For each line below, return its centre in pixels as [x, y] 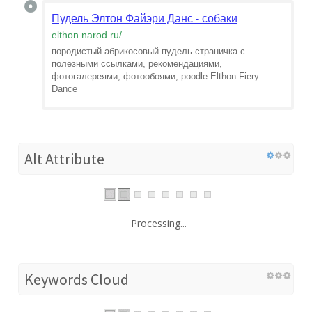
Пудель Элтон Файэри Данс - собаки [145, 18]
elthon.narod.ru [85, 34]
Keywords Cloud [77, 279]
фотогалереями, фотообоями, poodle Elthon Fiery [155, 76]
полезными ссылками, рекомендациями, [137, 63]
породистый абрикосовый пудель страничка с [148, 51]
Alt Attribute [64, 158]
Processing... [159, 223]
